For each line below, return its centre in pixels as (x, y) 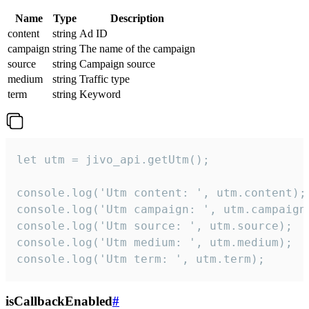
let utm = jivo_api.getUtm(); (113, 159)
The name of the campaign (137, 48)
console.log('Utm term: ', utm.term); (141, 259)
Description (137, 18)
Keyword (100, 94)
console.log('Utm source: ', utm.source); (154, 226)
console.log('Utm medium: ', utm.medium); (154, 242)
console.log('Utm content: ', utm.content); (161, 192)
